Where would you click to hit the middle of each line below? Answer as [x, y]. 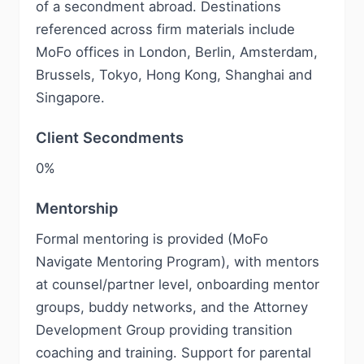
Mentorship [77, 208]
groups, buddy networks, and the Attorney [172, 307]
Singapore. [70, 97]
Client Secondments [110, 137]
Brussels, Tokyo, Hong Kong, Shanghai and [174, 75]
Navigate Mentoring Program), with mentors [178, 262]
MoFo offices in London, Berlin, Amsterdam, [177, 52]
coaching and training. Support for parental [173, 353]
